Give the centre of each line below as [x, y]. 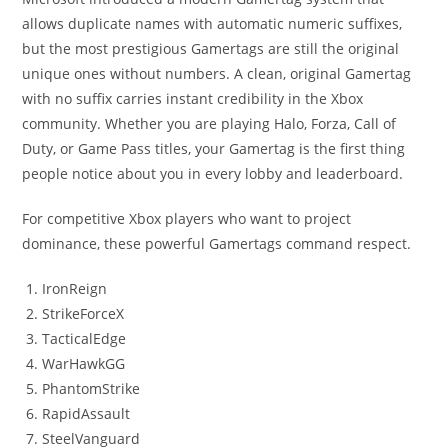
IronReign [75, 288]
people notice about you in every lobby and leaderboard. [213, 173]
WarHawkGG [84, 363]
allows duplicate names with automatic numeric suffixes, [212, 23]
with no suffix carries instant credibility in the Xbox [193, 98]
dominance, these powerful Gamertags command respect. [217, 243]
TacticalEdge [84, 338]
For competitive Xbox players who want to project [187, 218]
